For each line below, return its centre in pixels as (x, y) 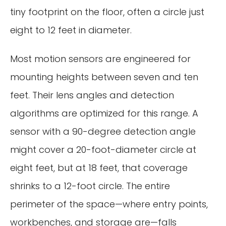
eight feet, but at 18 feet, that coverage (99, 168)
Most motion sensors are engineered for (100, 59)
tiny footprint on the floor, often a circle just (107, 12)
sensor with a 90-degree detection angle (103, 132)
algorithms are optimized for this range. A (104, 114)
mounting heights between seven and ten (104, 77)
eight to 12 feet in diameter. (71, 30)
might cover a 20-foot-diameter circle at (103, 150)
